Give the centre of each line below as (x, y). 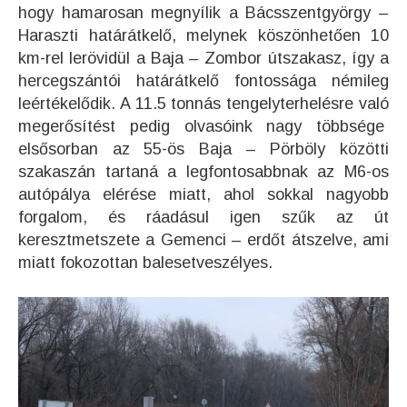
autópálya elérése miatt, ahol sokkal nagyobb (203, 194)
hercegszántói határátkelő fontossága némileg (203, 80)
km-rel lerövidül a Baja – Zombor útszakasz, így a (203, 58)
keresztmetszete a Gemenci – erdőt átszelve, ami (203, 239)
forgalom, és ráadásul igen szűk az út (203, 217)
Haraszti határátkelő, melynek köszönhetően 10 (203, 35)
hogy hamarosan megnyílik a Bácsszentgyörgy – (203, 12)
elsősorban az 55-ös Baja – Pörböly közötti (203, 149)
